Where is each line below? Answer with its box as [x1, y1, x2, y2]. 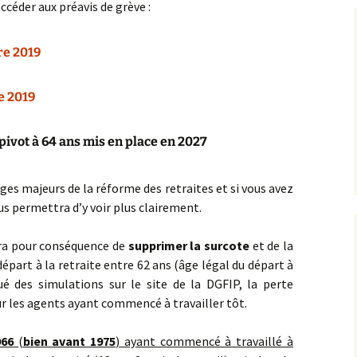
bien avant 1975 [22, 333, 116, 349]
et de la [249, 237, 294, 253]
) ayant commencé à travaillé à [116, 333, 294, 349]
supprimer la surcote [127, 237, 250, 253]
